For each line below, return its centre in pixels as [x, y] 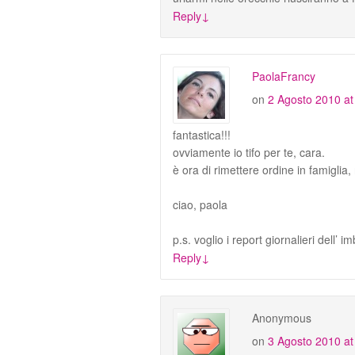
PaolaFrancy [284, 76]
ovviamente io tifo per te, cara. [249, 152]
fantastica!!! [202, 134]
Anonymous [282, 317]
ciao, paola [200, 204]
